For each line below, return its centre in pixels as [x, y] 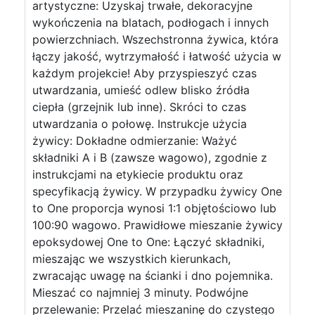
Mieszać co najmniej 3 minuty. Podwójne [140, 292]
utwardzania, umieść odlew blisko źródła [141, 90]
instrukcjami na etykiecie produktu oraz [138, 174]
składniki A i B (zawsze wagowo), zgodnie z [150, 157]
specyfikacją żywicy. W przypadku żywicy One [157, 191]
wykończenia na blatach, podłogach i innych [150, 22]
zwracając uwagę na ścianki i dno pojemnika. [153, 276]
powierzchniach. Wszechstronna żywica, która [155, 39]
